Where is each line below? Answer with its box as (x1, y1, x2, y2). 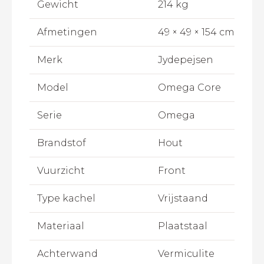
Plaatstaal (158, 220, 207, 232)
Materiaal (37, 220, 84, 232)
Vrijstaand (158, 193, 208, 204)
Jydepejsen (158, 54, 213, 66)
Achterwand (37, 248, 98, 260)
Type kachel (37, 193, 95, 204)
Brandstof (37, 137, 86, 149)
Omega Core (158, 82, 221, 94)
